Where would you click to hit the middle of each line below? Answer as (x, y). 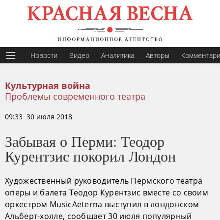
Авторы (158, 55)
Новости (44, 55)
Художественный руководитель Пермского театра (104, 181)
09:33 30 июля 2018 (39, 117)
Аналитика (118, 55)
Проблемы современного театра (75, 96)
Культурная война (48, 86)
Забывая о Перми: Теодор (85, 141)
